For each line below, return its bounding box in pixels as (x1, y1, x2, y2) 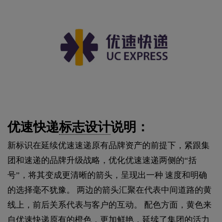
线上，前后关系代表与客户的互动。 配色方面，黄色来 (7, 200, 212, 210)
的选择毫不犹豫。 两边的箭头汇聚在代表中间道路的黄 (7, 185, 212, 195)
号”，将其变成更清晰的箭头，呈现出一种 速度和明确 (7, 170, 207, 180)
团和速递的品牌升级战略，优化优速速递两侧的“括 (7, 155, 197, 165)
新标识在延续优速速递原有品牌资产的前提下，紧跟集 (7, 140, 210, 150)
